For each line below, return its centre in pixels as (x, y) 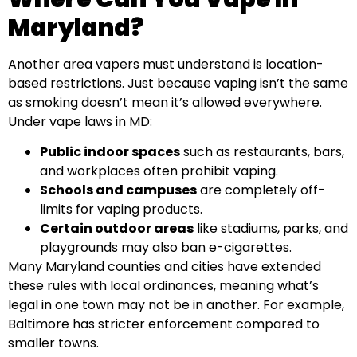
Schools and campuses (118, 190)
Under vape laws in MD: (80, 121)
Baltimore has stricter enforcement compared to (164, 324)
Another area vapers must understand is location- (166, 64)
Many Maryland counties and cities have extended (165, 267)
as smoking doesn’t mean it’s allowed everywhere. (165, 102)
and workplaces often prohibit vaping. (159, 171)
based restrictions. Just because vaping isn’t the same (178, 83)
